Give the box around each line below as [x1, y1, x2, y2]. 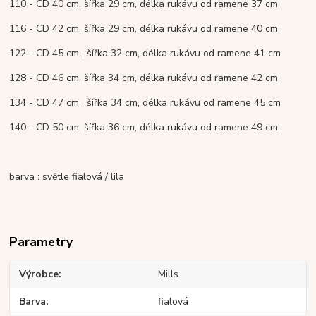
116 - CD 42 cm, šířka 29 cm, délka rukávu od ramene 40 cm [9, 22, 279, 36]
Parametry [9, 233, 73, 251]
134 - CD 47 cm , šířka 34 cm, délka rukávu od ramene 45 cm [9, 96, 281, 110]
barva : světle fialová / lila [9, 170, 125, 184]
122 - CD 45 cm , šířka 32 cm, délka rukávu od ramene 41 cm [9, 47, 281, 61]
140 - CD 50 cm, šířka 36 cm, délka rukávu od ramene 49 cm [9, 121, 279, 135]
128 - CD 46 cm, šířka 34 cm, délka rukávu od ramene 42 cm [9, 71, 279, 85]
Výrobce [19, 267, 59, 281]
